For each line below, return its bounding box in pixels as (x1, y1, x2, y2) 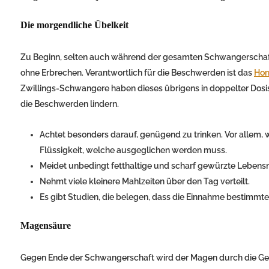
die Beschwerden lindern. (20, 99, 119, 109)
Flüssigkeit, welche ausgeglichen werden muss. (40, 145, 227, 156)
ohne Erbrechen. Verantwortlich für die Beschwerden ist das (20, 68, 254, 78)
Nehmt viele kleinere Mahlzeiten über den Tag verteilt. (40, 177, 250, 187)
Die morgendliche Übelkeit (20, 20, 128, 31)
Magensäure (20, 220, 71, 231)
